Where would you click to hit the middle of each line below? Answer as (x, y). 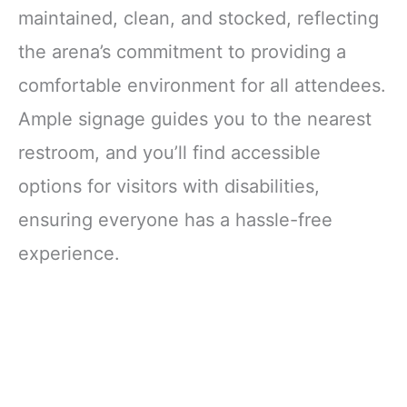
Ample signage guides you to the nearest (195, 119)
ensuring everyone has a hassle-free (175, 219)
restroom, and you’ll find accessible (169, 152)
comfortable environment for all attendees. (202, 85)
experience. (69, 253)
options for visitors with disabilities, (169, 186)
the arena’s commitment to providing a (182, 51)
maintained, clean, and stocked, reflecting (199, 18)
